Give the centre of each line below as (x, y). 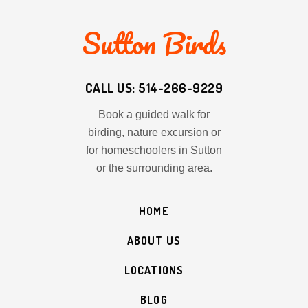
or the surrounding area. (154, 168)
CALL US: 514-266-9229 (154, 88)
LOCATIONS (154, 270)
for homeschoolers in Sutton (154, 150)
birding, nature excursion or (154, 132)
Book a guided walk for (154, 114)
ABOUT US (154, 241)
